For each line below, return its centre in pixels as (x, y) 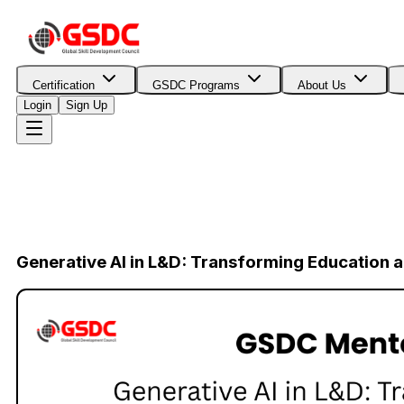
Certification (64, 85)
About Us (322, 85)
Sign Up (87, 105)
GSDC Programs (196, 85)
